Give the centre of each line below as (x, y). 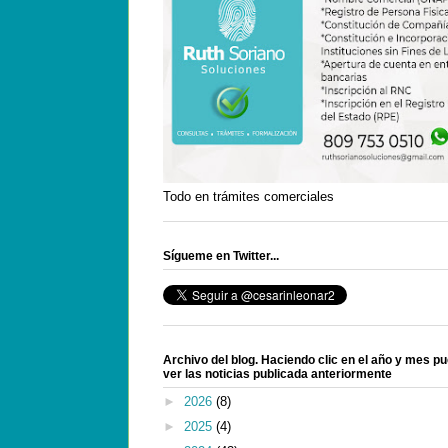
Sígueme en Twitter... (221, 255)
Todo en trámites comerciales (248, 196)
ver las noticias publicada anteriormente (277, 373)
